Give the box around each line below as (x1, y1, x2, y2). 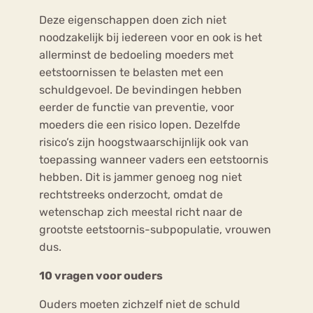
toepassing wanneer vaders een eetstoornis (39, 152, 268, 166)
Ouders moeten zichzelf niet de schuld (39, 297, 240, 311)
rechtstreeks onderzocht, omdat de (39, 187, 223, 201)
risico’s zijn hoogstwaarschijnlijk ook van (39, 135, 249, 149)
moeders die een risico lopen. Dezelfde (39, 117, 240, 131)
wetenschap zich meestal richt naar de (39, 205, 242, 219)
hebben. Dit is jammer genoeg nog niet (39, 170, 242, 184)
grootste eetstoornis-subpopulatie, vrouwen (39, 222, 271, 236)
